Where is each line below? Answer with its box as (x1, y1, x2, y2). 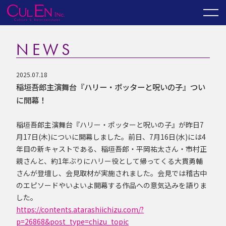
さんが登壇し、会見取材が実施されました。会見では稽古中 (16, 168, 207, 179)
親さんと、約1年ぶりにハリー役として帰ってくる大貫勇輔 (16, 156, 203, 166)
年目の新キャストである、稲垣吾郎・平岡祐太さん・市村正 (16, 144, 207, 154)
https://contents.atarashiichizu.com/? (16, 204, 144, 215)
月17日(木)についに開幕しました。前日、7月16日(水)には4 (16, 132, 206, 142)
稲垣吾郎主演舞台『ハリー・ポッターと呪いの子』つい (16, 81, 206, 92)
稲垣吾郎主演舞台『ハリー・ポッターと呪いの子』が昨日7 (16, 120, 204, 130)
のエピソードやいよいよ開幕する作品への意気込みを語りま (16, 180, 207, 191)
